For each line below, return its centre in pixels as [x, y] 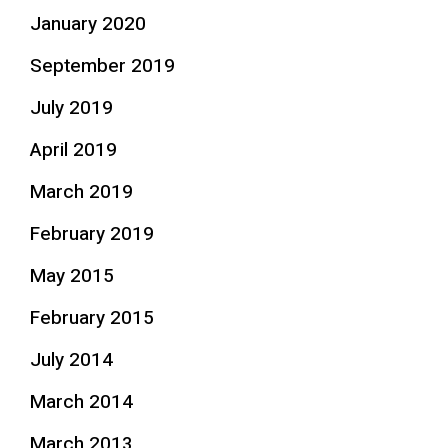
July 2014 [71, 360]
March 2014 [81, 402]
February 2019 [91, 234]
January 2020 [87, 24]
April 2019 [73, 150]
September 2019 [102, 66]
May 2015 [71, 276]
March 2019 [81, 192]
